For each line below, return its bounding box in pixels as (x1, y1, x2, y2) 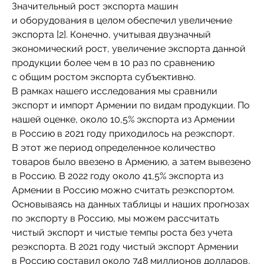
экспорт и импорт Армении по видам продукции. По (12, 100, 250, 111)
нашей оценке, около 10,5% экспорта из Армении (12, 114, 235, 125)
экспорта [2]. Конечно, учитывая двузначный (12, 29, 211, 40)
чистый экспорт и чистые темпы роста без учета (12, 227, 233, 238)
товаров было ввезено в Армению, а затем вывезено (12, 156, 251, 167)
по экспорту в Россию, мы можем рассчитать (12, 213, 219, 224)
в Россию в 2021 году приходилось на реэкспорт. (12, 128, 235, 139)
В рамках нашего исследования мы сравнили (12, 85, 217, 97)
